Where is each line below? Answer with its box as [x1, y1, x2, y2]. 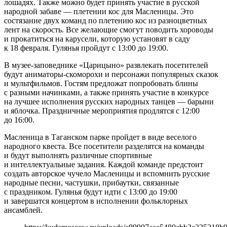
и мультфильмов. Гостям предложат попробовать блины [4, 79, 198, 88]
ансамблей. [4, 206, 43, 215]
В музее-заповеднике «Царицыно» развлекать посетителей [4, 61, 208, 70]
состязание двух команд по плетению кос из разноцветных [4, 16, 207, 25]
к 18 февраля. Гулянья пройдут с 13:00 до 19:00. [4, 44, 168, 53]
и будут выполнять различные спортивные [4, 151, 152, 160]
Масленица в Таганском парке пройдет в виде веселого [4, 133, 197, 142]
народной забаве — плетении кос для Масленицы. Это [4, 7, 194, 16]
